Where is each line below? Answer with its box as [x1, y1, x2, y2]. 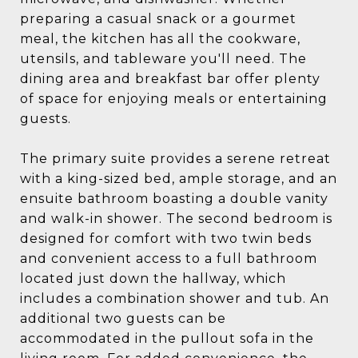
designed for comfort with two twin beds [20, 231, 312, 246]
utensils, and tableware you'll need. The [20, 51, 307, 66]
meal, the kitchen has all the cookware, [20, 31, 300, 46]
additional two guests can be [20, 311, 226, 326]
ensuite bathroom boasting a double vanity [20, 191, 328, 206]
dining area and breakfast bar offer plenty [20, 71, 320, 86]
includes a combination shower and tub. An [20, 291, 329, 306]
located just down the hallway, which [20, 271, 286, 286]
